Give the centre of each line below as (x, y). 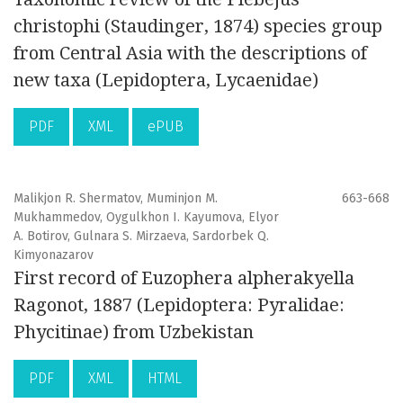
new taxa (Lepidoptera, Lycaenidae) (166, 81)
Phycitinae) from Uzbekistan (134, 332)
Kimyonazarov (54, 255)
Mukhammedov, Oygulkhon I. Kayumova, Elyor (146, 218)
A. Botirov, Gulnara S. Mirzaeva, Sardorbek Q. (141, 237)
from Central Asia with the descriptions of (190, 54)
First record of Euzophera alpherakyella (184, 278)
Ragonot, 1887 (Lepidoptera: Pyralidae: (179, 305)
